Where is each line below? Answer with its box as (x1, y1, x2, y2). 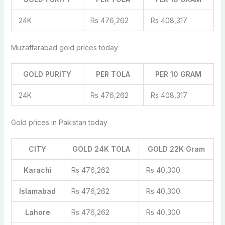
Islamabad (19, 186, 56, 195)
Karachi (23, 165, 52, 174)
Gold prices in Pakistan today (11, 118, 107, 127)
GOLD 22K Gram (147, 144, 205, 153)
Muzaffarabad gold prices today (11, 43, 118, 52)
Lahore (25, 207, 50, 216)
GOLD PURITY (23, 69, 71, 78)
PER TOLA (96, 69, 131, 78)
